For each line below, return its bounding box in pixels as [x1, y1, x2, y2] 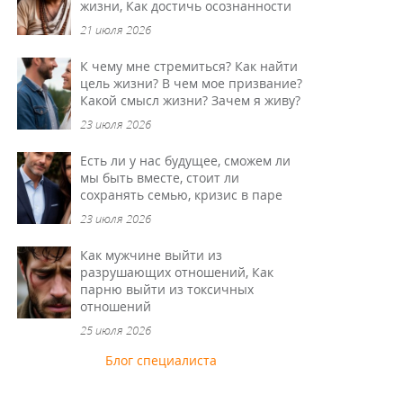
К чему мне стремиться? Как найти [80, 58, 299, 75]
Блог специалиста [105, 352, 218, 369]
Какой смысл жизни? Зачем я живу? [80, 92, 301, 109]
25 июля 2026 [80, 322, 152, 338]
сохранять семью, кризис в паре [80, 186, 283, 203]
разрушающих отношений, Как [80, 264, 274, 281]
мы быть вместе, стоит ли [80, 169, 240, 186]
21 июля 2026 [80, 22, 152, 38]
